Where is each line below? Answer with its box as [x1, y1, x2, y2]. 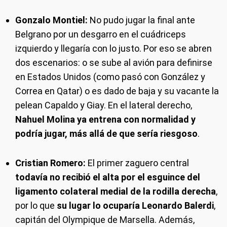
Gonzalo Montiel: [15, 15, 88, 25]
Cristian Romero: [15, 158, 86, 168]
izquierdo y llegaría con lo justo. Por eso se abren [15, 43, 212, 54]
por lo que [15, 200, 57, 211]
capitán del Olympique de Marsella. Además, [15, 214, 195, 225]
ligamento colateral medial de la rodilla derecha [15, 186, 216, 197]
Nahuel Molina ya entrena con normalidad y [15, 114, 196, 125]
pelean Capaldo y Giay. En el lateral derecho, [15, 100, 192, 110]
